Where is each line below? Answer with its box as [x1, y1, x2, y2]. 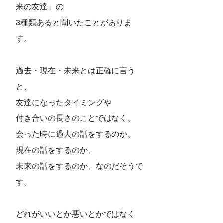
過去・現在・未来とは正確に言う [16, 65, 135, 75]
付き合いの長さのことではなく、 [16, 113, 135, 123]
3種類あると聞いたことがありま [16, 17, 132, 27]
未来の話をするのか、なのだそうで [16, 161, 143, 171]
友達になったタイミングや [16, 97, 111, 107]
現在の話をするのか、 [16, 145, 96, 155]
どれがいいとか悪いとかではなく [16, 209, 135, 219]
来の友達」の [16, 1, 64, 11]
